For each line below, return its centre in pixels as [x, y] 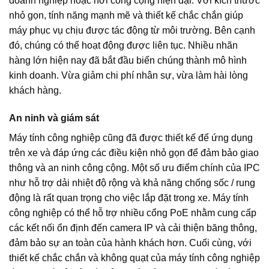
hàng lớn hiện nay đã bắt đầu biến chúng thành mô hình [128, 61]
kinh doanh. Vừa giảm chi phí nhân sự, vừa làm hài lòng [128, 76]
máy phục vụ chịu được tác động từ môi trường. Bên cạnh [132, 31]
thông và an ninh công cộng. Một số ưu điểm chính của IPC [134, 168]
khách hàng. [35, 91]
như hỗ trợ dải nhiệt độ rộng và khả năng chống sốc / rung [132, 183]
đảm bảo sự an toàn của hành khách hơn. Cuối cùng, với [130, 243]
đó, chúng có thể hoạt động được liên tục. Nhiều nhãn [123, 46]
